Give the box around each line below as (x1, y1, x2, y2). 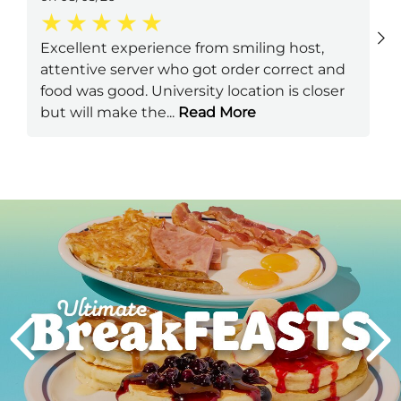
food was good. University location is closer (40, 82, 345, 100)
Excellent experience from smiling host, (40, 39, 324, 57)
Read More (175, 104, 256, 122)
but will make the (40, 104, 166, 122)
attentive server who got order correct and (40, 61, 346, 79)
